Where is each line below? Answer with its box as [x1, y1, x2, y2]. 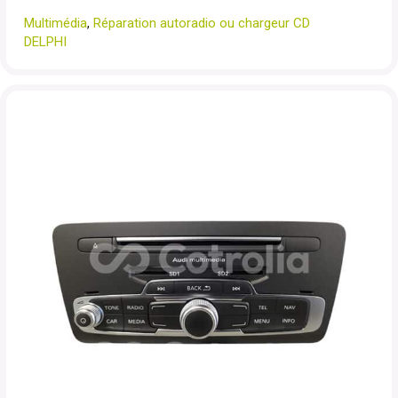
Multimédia [24, 15, 87, 31]
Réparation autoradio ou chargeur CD [93, 15, 310, 31]
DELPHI [24, 34, 67, 50]
